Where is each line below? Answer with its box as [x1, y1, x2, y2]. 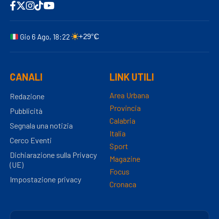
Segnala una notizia [10, 121, 73, 131]
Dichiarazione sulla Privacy [10, 150, 97, 160]
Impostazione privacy [10, 175, 81, 184]
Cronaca [109, 179, 136, 189]
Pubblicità [10, 106, 43, 116]
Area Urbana [109, 90, 149, 100]
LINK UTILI [109, 71, 154, 83]
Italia [109, 129, 126, 138]
